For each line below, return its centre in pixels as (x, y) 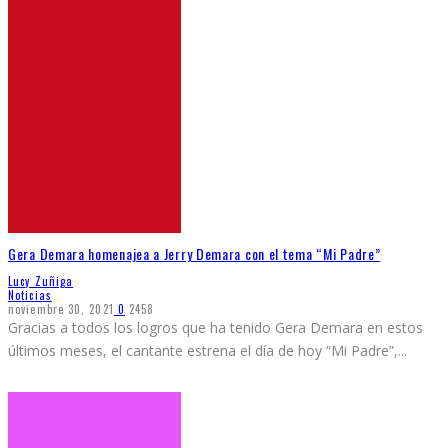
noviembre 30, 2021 (61, 309)
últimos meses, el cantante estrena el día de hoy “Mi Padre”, (203, 351)
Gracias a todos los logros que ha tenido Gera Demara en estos (215, 328)
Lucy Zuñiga (41, 281)
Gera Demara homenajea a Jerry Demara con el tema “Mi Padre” (194, 253)
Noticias (30, 295)
